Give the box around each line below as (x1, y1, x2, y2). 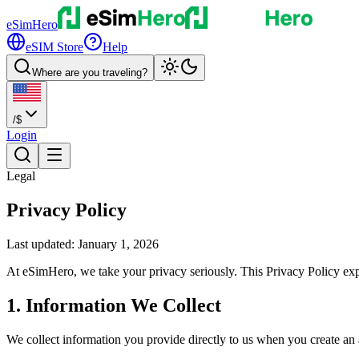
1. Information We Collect (6, 295, 221, 317)
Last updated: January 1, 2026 (6, 237, 159, 252)
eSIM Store (26, 40, 83, 54)
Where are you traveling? (32, 67, 147, 79)
